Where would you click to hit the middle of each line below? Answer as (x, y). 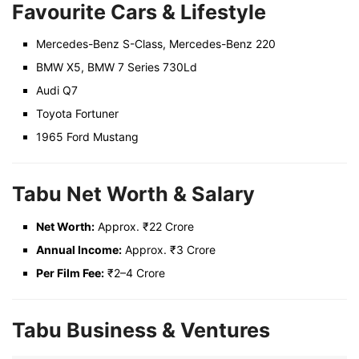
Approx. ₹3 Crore (169, 249)
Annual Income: (79, 249)
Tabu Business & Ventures (141, 330)
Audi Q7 (57, 91)
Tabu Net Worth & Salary (133, 194)
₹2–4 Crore (135, 272)
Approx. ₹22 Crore (144, 226)
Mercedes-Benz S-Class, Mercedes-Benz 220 (156, 44)
